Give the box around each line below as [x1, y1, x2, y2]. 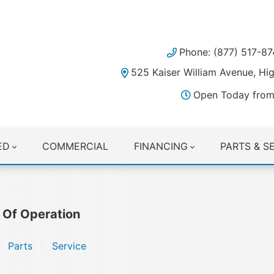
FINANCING [134, 140, 188, 152]
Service [52, 240, 86, 252]
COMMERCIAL [42, 140, 108, 152]
